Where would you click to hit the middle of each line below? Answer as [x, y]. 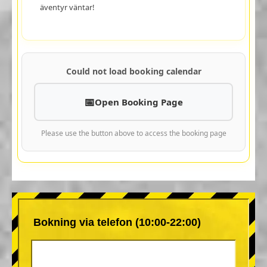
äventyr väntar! [67, 7]
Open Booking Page [139, 102]
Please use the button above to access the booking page [133, 133]
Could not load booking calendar [133, 71]
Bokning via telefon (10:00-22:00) [117, 222]
